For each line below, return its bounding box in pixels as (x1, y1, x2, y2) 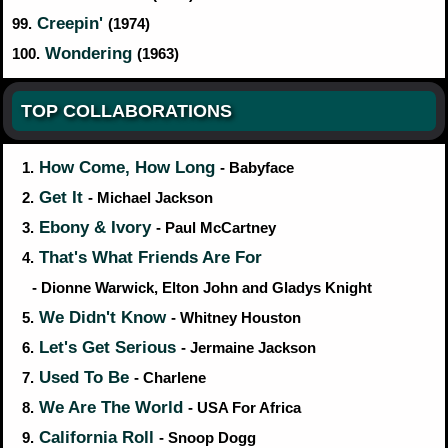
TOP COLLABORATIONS (21, 100, 232, 121)
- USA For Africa (188, 399, 301, 416)
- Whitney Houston (171, 309, 301, 326)
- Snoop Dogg (159, 429, 256, 446)
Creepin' (32, 13, 108, 33)
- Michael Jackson (88, 189, 213, 206)
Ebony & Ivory (34, 217, 156, 237)
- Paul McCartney (156, 219, 276, 236)
